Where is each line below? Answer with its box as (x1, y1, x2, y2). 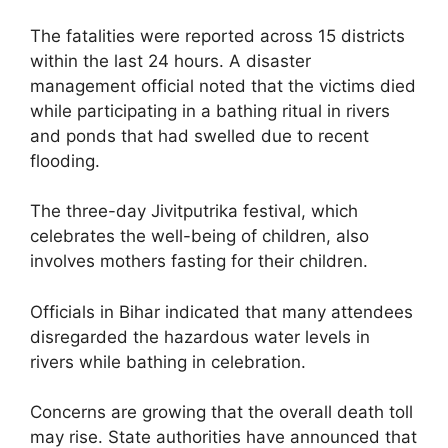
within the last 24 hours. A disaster (30, 50, 311, 71)
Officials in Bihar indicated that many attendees (30, 301, 413, 322)
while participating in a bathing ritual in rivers (30, 100, 390, 121)
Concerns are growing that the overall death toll (30, 402, 413, 423)
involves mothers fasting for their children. (30, 251, 368, 272)
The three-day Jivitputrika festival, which (30, 201, 358, 222)
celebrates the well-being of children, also (30, 226, 369, 247)
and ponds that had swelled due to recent (30, 125, 369, 146)
